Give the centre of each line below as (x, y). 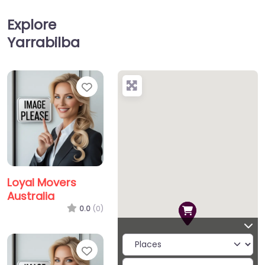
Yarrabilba (43, 42)
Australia (31, 196)
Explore (32, 24)
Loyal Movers (42, 183)
